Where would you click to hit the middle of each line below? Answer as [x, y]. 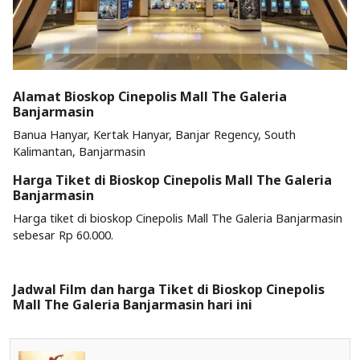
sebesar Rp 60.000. [63, 235]
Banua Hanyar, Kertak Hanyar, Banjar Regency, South [154, 135]
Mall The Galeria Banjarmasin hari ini [133, 305]
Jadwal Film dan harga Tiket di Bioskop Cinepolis [169, 289]
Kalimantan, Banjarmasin [79, 151]
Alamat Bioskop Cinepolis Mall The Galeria [150, 96]
